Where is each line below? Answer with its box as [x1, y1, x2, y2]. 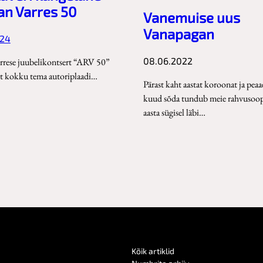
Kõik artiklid [131, 246, 174, 257]
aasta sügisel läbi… [143, 106, 205, 119]
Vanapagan [143, 25, 214, 43]
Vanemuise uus [143, 9, 240, 26]
